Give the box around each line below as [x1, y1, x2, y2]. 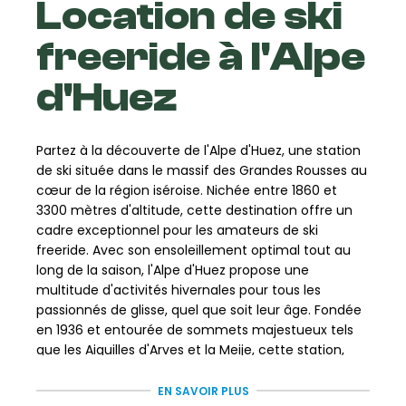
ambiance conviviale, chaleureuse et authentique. [36, 380, 356, 399]
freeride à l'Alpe [36, 33, 365, 80]
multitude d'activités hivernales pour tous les [36, 280, 321, 299]
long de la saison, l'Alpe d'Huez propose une [36, 260, 309, 279]
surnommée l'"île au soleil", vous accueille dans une [36, 360, 362, 379]
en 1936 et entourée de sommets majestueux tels [36, 320, 353, 339]
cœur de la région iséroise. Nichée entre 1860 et [36, 180, 337, 199]
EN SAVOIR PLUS [157, 382, 249, 399]
